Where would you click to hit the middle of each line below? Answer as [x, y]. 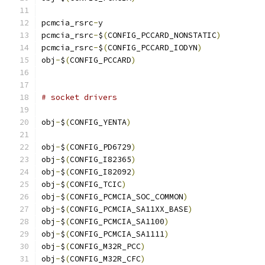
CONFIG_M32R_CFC [105, 259]
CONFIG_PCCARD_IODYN [153, 48]
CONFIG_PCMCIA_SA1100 [117, 222]
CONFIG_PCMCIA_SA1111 [117, 234]
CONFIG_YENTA [98, 122]
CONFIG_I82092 [101, 172]
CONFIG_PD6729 [101, 147]
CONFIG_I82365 [101, 159]
